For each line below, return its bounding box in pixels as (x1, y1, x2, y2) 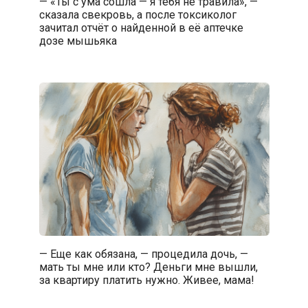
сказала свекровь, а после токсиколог (38, 8, 236, 21)
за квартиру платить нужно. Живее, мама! (38, 273, 254, 287)
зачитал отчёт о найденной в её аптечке (38, 21, 243, 34)
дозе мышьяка (38, 34, 117, 47)
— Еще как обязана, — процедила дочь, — (38, 247, 248, 261)
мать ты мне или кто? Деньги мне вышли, (38, 260, 258, 274)
